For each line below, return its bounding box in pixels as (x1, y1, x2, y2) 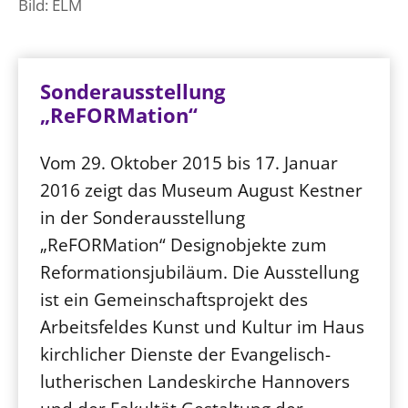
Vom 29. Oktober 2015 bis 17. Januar (40, 150, 338, 175)
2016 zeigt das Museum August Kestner (40, 178, 362, 202)
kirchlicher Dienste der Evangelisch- (40, 342, 331, 366)
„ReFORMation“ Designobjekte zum (40, 232, 327, 257)
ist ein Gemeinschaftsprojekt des (40, 287, 308, 311)
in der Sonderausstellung (40, 205, 245, 229)
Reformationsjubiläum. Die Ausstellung (40, 260, 359, 284)
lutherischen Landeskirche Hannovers (40, 369, 350, 393)
